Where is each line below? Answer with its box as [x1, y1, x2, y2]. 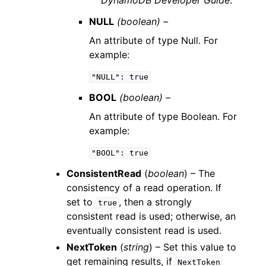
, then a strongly [119, 196, 192, 208]
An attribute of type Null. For [89, 34, 218, 46]
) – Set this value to [149, 241, 236, 253]
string [123, 241, 149, 253]
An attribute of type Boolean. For [89, 110, 237, 122]
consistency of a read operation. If [66, 182, 221, 194]
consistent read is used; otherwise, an [66, 210, 236, 222]
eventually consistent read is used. [66, 224, 221, 236]
